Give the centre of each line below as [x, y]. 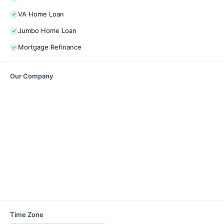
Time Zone [27, 214]
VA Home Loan [41, 14]
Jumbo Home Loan [47, 30]
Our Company [31, 76]
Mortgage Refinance [50, 47]
